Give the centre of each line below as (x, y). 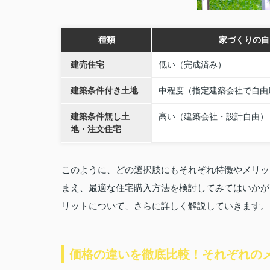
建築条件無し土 (100, 116)
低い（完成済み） (192, 64)
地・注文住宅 (96, 129)
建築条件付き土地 (104, 90)
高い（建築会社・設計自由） (213, 116)
